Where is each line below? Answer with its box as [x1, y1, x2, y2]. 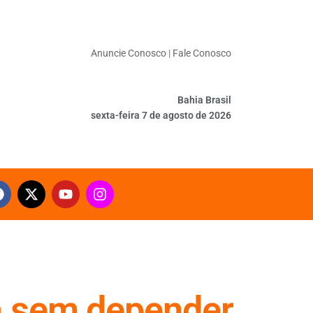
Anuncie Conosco [91, 48, 167, 59]
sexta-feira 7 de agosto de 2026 [91, 109, 232, 121]
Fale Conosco [173, 48, 232, 59]
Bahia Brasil [177, 94, 232, 105]
